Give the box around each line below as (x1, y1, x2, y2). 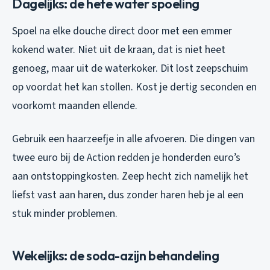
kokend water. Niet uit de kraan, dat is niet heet (12, 42, 225, 57)
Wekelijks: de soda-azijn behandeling (12, 246, 219, 264)
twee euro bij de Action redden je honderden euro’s (12, 149, 240, 165)
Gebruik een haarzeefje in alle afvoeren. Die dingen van (12, 131, 255, 146)
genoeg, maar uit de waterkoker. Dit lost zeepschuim (12, 60, 248, 76)
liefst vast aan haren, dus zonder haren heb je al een (12, 187, 243, 202)
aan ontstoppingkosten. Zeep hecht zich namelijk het (12, 168, 248, 184)
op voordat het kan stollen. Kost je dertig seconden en (12, 79, 257, 95)
